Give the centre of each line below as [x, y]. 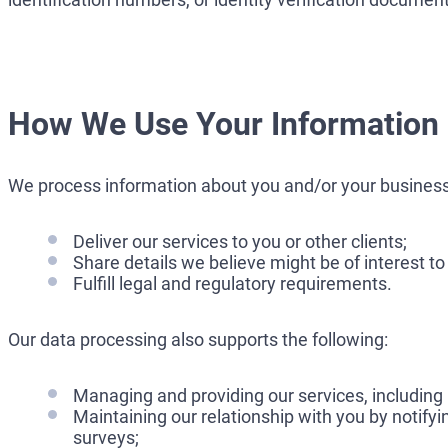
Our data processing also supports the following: [198, 339]
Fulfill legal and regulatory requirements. [232, 283]
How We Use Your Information [223, 124]
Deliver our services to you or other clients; [240, 241]
